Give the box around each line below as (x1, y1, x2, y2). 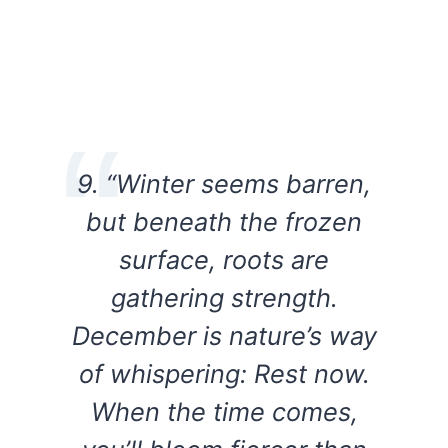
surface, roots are (119, 244, 329, 276)
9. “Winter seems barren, (77, 168, 371, 200)
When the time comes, (90, 396, 358, 428)
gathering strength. (110, 282, 338, 314)
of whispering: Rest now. (78, 358, 370, 390)
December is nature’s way (71, 320, 377, 352)
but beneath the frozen (86, 206, 362, 238)
